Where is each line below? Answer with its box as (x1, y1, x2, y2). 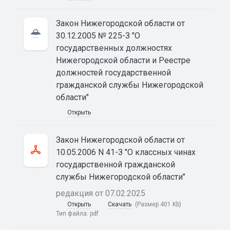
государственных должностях (56, 43, 172, 53)
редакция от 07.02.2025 (56, 188, 145, 198)
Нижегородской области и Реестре (56, 55, 190, 65)
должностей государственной (56, 67, 171, 78)
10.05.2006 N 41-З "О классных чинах (56, 147, 196, 157)
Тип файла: (56, 209, 90, 217)
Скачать (108, 200, 131, 208)
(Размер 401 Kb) (135, 200, 181, 208)
